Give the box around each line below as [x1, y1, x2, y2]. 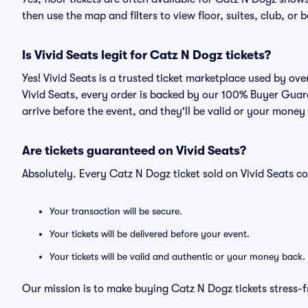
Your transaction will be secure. [49, 206, 182, 217]
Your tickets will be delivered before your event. [49, 228, 250, 239]
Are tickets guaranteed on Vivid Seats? [22, 144, 246, 157]
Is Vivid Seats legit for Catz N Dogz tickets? [22, 48, 271, 62]
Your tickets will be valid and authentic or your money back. [49, 251, 305, 262]
